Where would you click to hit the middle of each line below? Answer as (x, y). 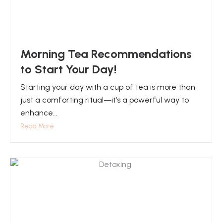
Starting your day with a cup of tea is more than (108, 87)
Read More (37, 126)
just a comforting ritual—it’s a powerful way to (105, 100)
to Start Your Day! (68, 69)
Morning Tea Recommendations (106, 54)
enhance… (39, 113)
